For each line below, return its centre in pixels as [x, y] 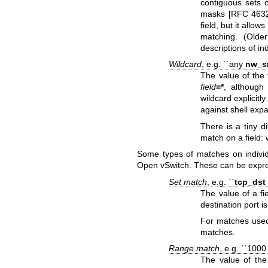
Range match [194, 249]
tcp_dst [250, 182]
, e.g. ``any [224, 64]
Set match [188, 182]
